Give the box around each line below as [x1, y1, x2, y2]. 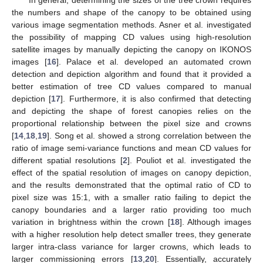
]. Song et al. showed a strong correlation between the [47, 131, 251, 141]
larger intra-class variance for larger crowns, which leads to [12, 242, 251, 252]
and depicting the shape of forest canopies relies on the [12, 106, 251, 116]
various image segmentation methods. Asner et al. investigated [12, 20, 251, 30]
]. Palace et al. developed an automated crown [56, 57, 251, 67]
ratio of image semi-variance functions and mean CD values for [12, 143, 251, 153]
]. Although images [179, 217, 251, 227]
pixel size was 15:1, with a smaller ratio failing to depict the [12, 193, 251, 203]
